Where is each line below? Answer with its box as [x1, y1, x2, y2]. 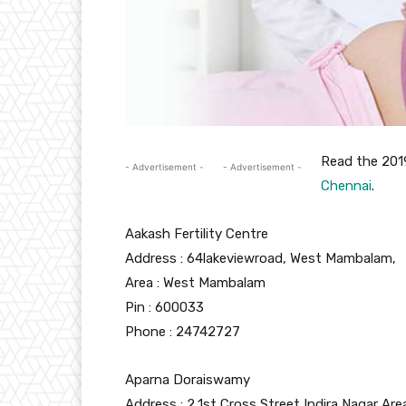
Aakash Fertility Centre [125, 226, 268, 243]
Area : [125, 275, 159, 292]
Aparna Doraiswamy [125, 372, 250, 389]
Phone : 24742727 [125, 324, 240, 341]
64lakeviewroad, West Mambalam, [183, 250, 396, 267]
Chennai [321, 178, 372, 195]
